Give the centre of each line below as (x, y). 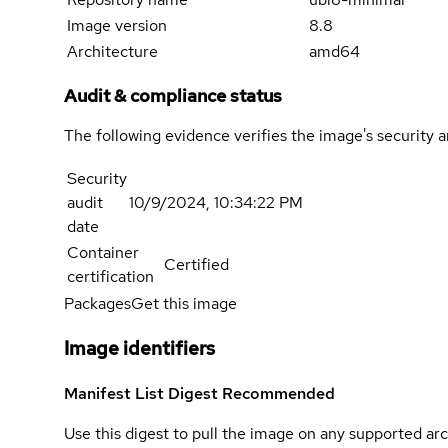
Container (103, 253)
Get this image (184, 304)
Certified (196, 265)
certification (110, 277)
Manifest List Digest (143, 393)
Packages (97, 304)
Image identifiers (139, 348)
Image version (117, 26)
